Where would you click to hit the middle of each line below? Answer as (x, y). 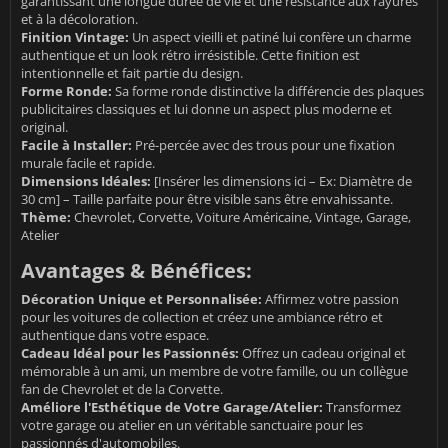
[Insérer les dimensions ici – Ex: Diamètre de (281, 180)
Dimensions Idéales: (86, 180)
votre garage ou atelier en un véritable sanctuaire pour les (192, 424)
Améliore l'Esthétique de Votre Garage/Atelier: (172, 406)
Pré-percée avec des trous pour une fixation (263, 144)
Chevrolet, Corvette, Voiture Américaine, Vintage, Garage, (241, 216)
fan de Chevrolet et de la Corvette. (122, 388)
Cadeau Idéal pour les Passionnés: (130, 352)
